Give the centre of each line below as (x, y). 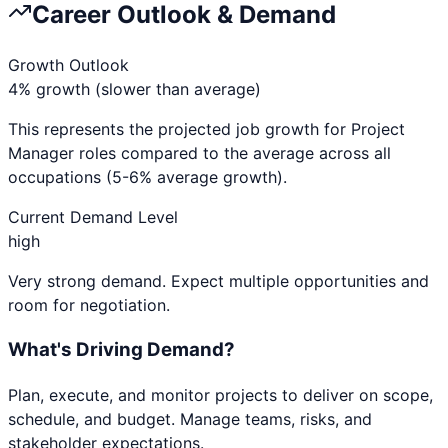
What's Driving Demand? (121, 350)
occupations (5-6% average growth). (147, 177)
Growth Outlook (68, 65)
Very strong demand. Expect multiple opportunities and (218, 281)
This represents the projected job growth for (179, 129)
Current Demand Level (93, 217)
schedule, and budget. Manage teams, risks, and (190, 418)
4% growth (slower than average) (134, 89)
